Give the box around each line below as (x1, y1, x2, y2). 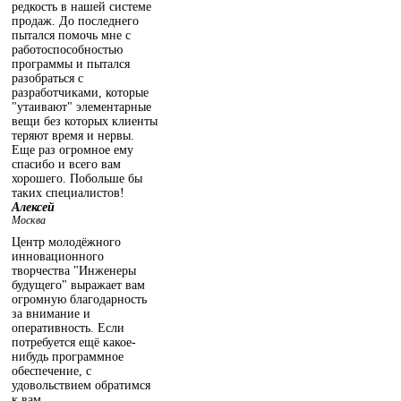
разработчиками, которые (12, 85, 149, 99)
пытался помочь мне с (12, 28, 131, 42)
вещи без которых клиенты (12, 114, 158, 128)
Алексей (12, 200, 55, 214)
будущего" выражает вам (12, 277, 145, 292)
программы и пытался (12, 56, 130, 71)
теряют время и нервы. (12, 128, 134, 142)
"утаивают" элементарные (12, 99, 151, 114)
